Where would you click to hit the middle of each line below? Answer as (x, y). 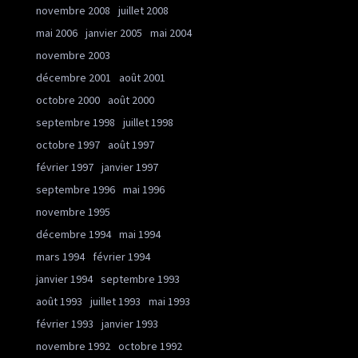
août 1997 (131, 145)
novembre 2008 (73, 10)
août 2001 (142, 78)
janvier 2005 (114, 33)
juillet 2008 (143, 10)
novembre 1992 (73, 346)
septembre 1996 (76, 189)
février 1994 (121, 257)
